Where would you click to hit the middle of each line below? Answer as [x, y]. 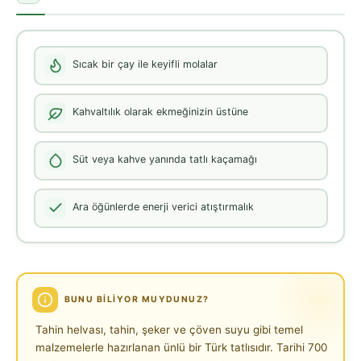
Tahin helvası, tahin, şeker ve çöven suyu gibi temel [169, 329]
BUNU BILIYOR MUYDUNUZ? [137, 299]
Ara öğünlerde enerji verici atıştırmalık [163, 207]
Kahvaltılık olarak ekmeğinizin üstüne [160, 112]
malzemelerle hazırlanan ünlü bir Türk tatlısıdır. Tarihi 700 [181, 347]
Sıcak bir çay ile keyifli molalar [145, 64]
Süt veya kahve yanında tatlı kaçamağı [165, 160]
